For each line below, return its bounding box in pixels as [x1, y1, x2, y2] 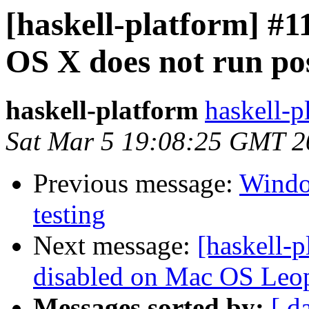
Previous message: [33, 168, 239, 199]
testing [33, 199, 106, 230]
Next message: [33, 230, 197, 261]
